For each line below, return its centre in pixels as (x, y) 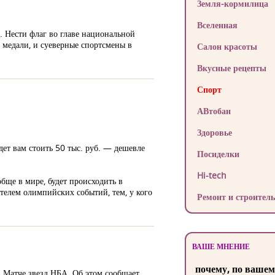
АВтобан (214, 111)
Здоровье (214, 132)
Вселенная (217, 25)
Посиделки (218, 154)
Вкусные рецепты (231, 68)
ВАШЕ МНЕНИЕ (221, 246)
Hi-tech (211, 175)
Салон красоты (227, 46)
